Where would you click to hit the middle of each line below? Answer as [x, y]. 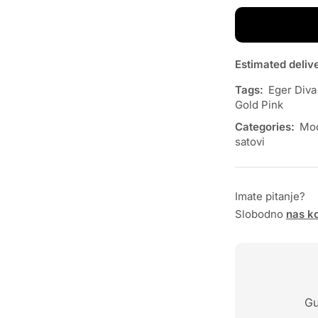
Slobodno [260, 214]
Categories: [264, 127]
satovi [250, 142]
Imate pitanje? [270, 197]
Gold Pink [259, 105]
